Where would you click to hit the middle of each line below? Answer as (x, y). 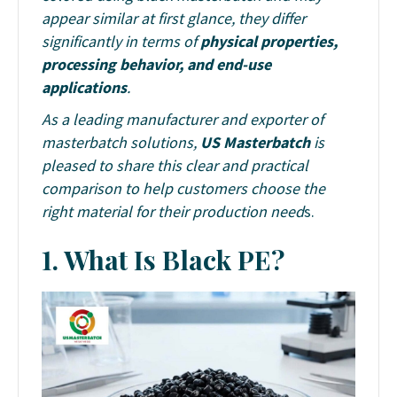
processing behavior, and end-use (156, 64)
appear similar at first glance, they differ (174, 18)
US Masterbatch (255, 142)
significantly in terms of (121, 41)
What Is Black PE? (174, 259)
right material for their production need (173, 211)
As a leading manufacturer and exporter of (183, 119)
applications (84, 87)
